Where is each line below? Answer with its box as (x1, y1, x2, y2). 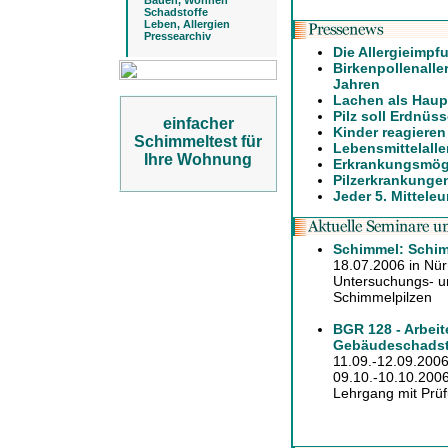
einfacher (162, 115, 234, 132)
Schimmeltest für (134, 133, 262, 150)
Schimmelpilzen (333, 289, 432, 305)
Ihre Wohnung (144, 151, 252, 168)
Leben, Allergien (144, 18, 230, 30)
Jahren (333, 76, 380, 92)
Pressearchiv (144, 30, 211, 42)
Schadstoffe (144, 6, 208, 18)
